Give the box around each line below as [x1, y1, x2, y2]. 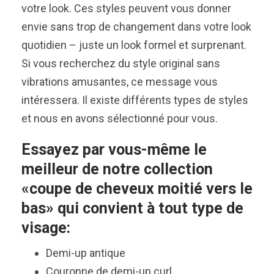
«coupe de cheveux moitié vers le [21, 180, 253, 198]
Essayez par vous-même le [21, 141, 207, 159]
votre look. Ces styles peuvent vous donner [21, 2, 231, 15]
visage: [21, 219, 70, 237]
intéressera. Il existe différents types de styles [21, 94, 248, 107]
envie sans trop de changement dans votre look [21, 20, 251, 34]
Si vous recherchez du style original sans [21, 57, 220, 70]
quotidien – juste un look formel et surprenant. [21, 39, 246, 52]
